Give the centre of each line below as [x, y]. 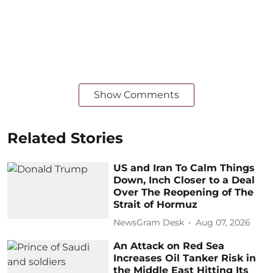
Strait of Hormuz [156, 204]
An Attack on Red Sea [169, 246]
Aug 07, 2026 [223, 223]
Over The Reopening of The [184, 192]
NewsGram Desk [149, 223]
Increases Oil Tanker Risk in [185, 258]
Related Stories [65, 138]
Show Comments [136, 94]
